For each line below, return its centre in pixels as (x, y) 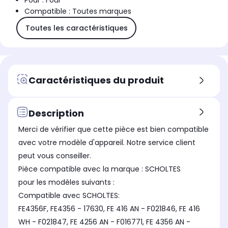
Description (56, 113)
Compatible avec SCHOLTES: (70, 196)
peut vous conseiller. (56, 156)
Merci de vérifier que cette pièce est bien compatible (113, 130)
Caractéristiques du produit (96, 80)
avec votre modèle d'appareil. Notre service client (107, 143)
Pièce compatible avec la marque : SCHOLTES (99, 169)
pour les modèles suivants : (67, 182)
